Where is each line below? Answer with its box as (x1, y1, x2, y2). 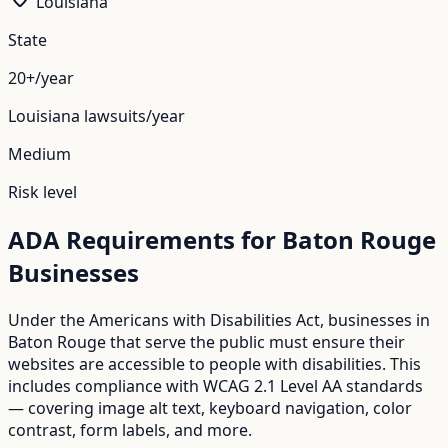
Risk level (8, 180, 77, 203)
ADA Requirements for (8, 222, 282, 256)
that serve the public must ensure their (106, 330, 405, 353)
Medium (8, 142, 71, 165)
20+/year (8, 66, 74, 89)
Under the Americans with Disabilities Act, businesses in (8, 308, 430, 331)
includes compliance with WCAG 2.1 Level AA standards (8, 374, 423, 397)
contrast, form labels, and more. (8, 418, 252, 441)
